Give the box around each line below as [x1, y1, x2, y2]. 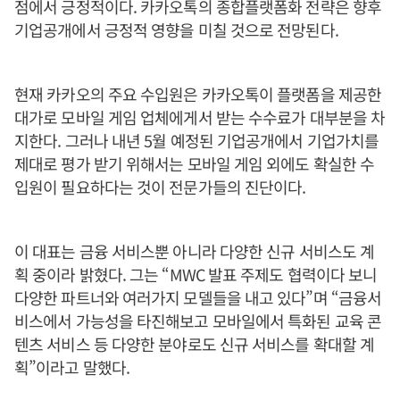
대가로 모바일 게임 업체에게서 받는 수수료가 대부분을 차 [14, 105, 386, 129]
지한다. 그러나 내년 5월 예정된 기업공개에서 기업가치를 [14, 129, 379, 152]
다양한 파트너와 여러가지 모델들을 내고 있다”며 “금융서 [14, 286, 382, 309]
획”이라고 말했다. [14, 355, 129, 379]
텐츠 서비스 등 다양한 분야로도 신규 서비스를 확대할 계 [14, 332, 375, 355]
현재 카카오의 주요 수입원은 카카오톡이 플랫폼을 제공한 [14, 82, 381, 105]
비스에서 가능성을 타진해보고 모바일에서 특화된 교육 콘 [14, 309, 382, 332]
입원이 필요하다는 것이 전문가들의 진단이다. [14, 175, 306, 198]
